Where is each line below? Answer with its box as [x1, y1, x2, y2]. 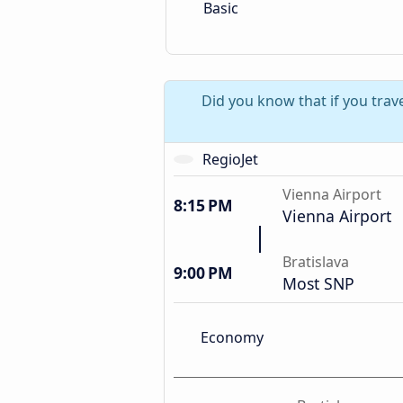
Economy [201, 327, 264, 347]
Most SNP [282, 273, 354, 294]
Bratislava [282, 252, 349, 272]
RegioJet [201, 149, 258, 169]
